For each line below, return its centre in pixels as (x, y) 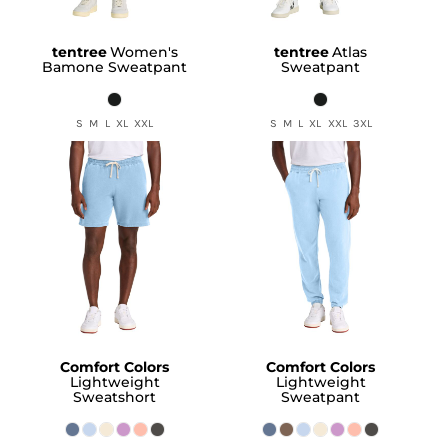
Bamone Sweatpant (115, 66)
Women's (143, 51)
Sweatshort (115, 397)
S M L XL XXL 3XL (320, 123)
